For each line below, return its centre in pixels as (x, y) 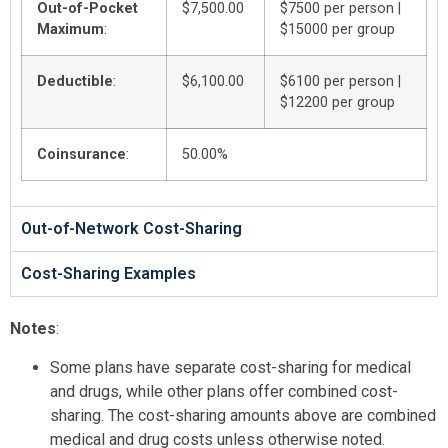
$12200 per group (337, 103)
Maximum (70, 30)
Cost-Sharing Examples (108, 274)
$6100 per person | (340, 82)
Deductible (75, 82)
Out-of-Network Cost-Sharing (131, 229)
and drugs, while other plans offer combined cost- (224, 391)
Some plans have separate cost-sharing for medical (230, 367)
